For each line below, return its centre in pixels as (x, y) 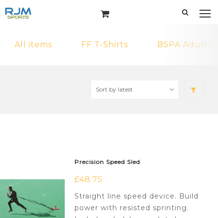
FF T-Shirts (105, 45)
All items (33, 45)
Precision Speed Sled (108, 162)
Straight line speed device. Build (137, 196)
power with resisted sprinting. (132, 208)
